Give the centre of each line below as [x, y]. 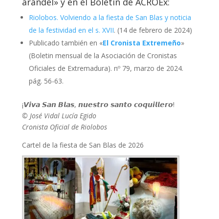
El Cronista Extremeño [142, 43]
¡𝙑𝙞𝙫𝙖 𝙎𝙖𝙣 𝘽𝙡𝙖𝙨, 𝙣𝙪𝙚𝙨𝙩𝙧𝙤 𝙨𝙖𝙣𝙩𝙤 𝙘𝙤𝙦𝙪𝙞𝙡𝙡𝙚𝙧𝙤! [98, 104]
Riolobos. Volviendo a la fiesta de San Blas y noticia [110, 17]
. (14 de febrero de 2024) [153, 30]
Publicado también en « [66, 43]
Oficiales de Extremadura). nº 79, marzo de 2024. [106, 68]
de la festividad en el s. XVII [71, 30]
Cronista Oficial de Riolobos [64, 127]
